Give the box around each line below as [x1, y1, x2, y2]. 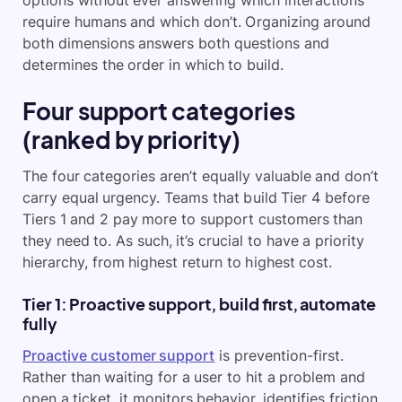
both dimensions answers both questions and [22, 34, 329, 53]
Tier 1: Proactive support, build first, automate [22, 293, 377, 315]
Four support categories [22, 96, 296, 127]
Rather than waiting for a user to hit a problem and [22, 368, 365, 387]
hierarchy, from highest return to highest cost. [22, 253, 333, 272]
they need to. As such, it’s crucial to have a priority [22, 232, 364, 250]
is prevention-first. [214, 346, 344, 365]
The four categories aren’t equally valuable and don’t [22, 167, 379, 186]
